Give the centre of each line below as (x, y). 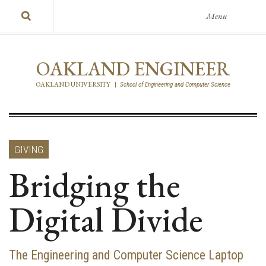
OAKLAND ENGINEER (133, 69)
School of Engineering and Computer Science (175, 85)
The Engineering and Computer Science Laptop (126, 255)
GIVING (29, 150)
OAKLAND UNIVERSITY (73, 84)
